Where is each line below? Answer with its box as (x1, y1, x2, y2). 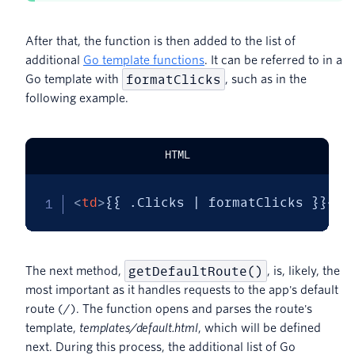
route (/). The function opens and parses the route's (25, 303, 312, 316)
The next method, (25, 265, 124, 278)
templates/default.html (79, 322, 198, 335)
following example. (25, 92, 128, 105)
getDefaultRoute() (128, 263, 263, 279)
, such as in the (224, 73, 307, 86)
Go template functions (83, 54, 204, 67)
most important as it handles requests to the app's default (25, 284, 338, 297)
